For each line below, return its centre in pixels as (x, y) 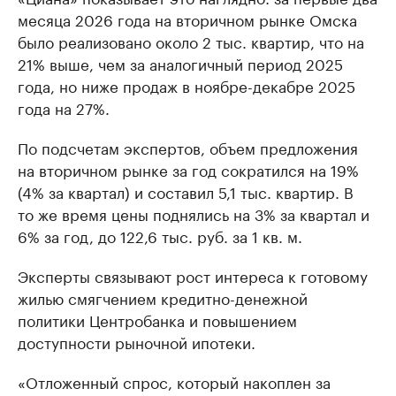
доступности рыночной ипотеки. (137, 341)
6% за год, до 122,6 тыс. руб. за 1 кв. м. (160, 235)
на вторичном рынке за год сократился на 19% (188, 169)
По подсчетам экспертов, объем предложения (188, 147)
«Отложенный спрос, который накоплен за (174, 381)
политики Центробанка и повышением (157, 319)
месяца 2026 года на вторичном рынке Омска (187, 19)
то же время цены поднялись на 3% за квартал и (194, 213)
